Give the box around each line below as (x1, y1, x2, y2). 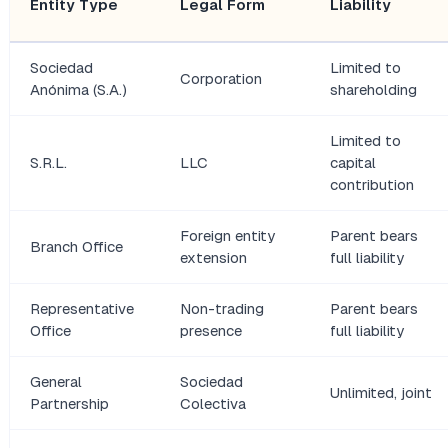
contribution (329, 176, 414, 194)
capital (329, 154, 376, 172)
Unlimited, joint (329, 384, 432, 402)
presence (179, 322, 242, 340)
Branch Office (29, 238, 123, 256)
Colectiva (179, 395, 246, 413)
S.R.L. (29, 154, 67, 172)
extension (179, 249, 247, 267)
